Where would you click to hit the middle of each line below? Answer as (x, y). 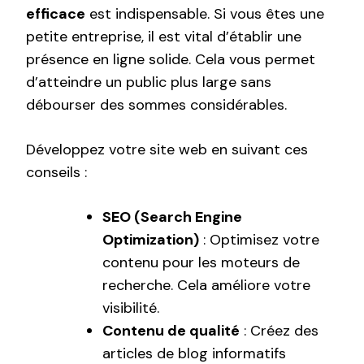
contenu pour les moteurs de (201, 263)
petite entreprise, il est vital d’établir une (164, 37)
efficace (56, 14)
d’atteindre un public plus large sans (149, 82)
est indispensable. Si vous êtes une (205, 14)
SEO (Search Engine (172, 217)
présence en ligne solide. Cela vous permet (171, 60)
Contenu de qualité (171, 331)
